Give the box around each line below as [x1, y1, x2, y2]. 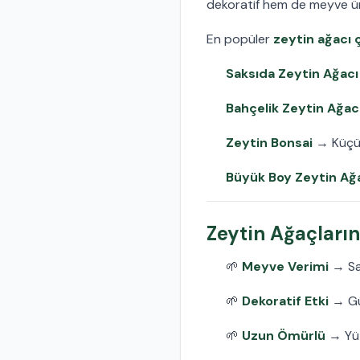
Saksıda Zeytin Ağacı [226, 64, 358, 82]
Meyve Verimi [242, 257, 329, 275]
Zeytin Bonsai [226, 133, 313, 151]
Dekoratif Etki [242, 292, 329, 309]
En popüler [207, 30, 273, 47]
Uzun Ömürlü [242, 326, 325, 344]
